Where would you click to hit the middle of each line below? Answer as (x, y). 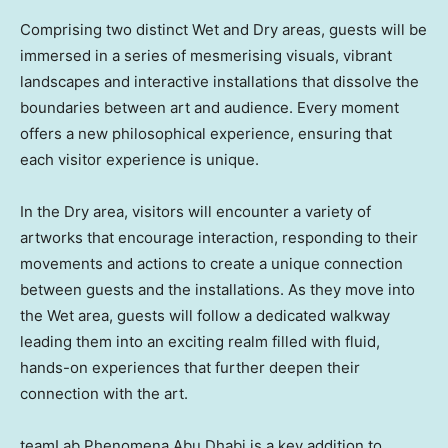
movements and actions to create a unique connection (211, 264)
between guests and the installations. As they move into (217, 290)
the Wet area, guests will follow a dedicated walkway (205, 316)
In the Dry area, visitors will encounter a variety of (195, 212)
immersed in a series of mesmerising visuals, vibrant (206, 56)
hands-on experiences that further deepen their (190, 368)
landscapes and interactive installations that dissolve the (219, 82)
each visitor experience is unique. (139, 160)
